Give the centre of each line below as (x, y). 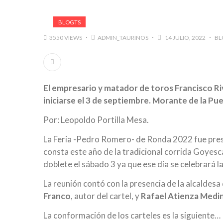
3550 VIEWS (66, 37)
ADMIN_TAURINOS (123, 37)
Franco (57, 196)
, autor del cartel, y (106, 196)
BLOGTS (69, 22)
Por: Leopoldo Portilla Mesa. (96, 119)
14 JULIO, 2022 (185, 37)
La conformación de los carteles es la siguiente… (132, 215)
